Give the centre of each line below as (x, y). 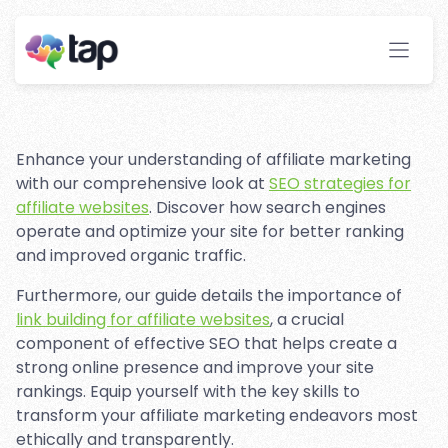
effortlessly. (62, 129)
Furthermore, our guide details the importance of (209, 295)
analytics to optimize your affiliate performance (204, 105)
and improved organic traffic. (131, 255)
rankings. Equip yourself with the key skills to (188, 391)
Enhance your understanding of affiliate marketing (213, 159)
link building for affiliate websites (143, 319)
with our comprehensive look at (142, 183)
